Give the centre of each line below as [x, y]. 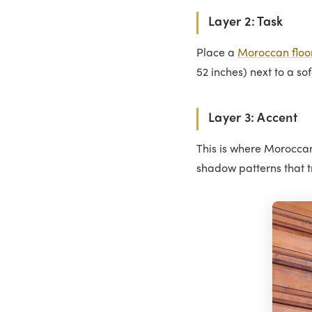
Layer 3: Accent [253, 118]
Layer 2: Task [246, 22]
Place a [217, 53]
